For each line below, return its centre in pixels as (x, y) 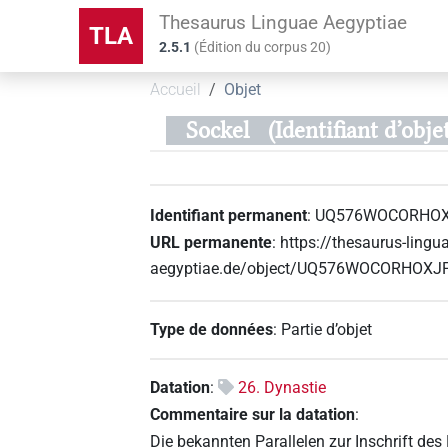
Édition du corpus (255, 47)
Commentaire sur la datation (253, 415)
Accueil (176, 90)
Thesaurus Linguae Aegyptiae (283, 22)
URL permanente (211, 242)
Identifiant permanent (229, 215)
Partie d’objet (327, 329)
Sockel (217, 130)
